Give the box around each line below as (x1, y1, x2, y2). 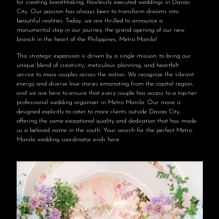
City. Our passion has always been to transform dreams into (16, 8, 178, 15)
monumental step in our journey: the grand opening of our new (16, 27, 185, 33)
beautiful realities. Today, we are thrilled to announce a (16, 18, 163, 24)
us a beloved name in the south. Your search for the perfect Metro (16, 127, 192, 133)
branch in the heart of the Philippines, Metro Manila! (16, 36, 157, 43)
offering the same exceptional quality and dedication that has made (16, 118, 197, 124)
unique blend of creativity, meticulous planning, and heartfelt (16, 62, 179, 68)
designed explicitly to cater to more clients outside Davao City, (16, 109, 181, 115)
